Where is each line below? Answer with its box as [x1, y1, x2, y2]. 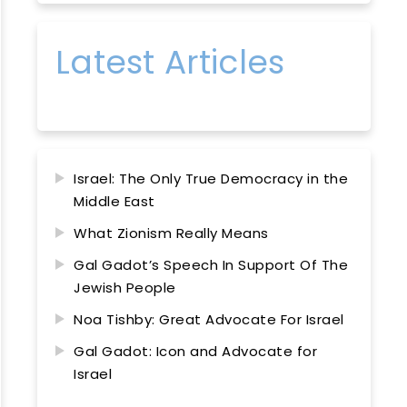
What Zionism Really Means [74, 223, 269, 243]
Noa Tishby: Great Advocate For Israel [74, 310, 344, 329]
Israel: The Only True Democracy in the [74, 169, 349, 188]
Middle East [74, 192, 155, 211]
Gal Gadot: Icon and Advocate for [74, 342, 318, 361]
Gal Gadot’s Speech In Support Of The [74, 255, 349, 274]
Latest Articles [55, 39, 285, 85]
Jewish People [74, 278, 176, 297]
